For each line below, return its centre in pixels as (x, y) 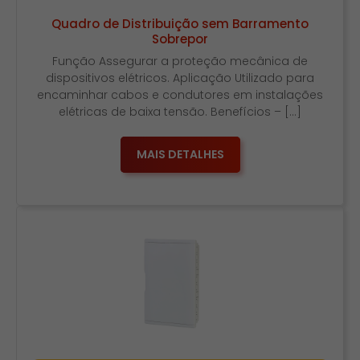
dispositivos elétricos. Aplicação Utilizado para (180, 78)
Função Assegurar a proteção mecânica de (180, 61)
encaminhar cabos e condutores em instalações (180, 95)
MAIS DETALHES (180, 154)
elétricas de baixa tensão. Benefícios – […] (180, 112)
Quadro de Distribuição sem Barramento (180, 24)
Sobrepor (180, 39)
